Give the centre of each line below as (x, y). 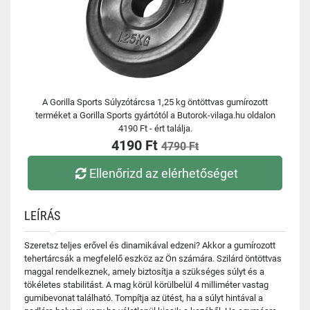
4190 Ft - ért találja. (155, 128)
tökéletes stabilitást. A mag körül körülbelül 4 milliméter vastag (146, 285)
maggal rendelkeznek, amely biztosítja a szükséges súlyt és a (144, 272)
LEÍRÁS (42, 216)
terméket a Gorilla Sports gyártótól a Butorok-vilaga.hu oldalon (155, 115)
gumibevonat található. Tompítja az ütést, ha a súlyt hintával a (144, 298)
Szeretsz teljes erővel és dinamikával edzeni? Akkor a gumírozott (150, 245)
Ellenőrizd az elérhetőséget (164, 173)
